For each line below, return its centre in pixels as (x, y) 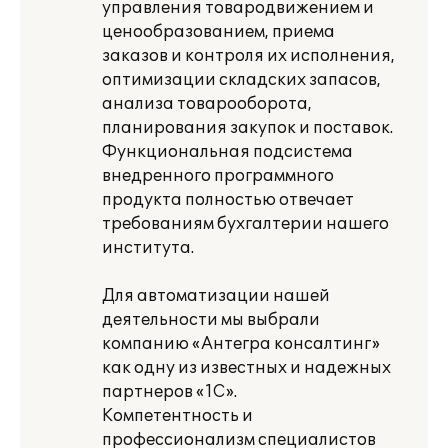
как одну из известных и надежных (246, 368)
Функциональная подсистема (227, 152)
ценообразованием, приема (218, 32)
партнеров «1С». (169, 392)
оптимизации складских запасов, (241, 80)
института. (148, 248)
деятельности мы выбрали (211, 320)
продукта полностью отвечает (228, 200)
